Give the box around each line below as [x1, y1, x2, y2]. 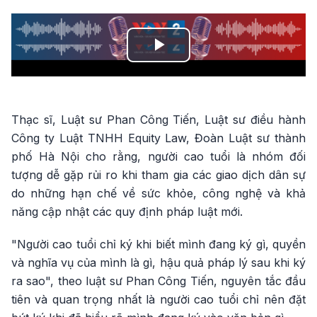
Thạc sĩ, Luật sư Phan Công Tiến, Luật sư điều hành [11, 113, 306, 127]
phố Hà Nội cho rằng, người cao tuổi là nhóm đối [11, 149, 306, 163]
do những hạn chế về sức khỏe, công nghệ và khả [11, 186, 306, 200]
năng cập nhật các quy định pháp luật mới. [11, 204, 243, 219]
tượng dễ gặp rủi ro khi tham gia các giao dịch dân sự [11, 168, 306, 182]
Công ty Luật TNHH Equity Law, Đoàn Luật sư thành [11, 131, 306, 145]
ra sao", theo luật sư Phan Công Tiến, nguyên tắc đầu [11, 274, 306, 288]
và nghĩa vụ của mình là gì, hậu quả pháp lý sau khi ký [11, 255, 306, 270]
